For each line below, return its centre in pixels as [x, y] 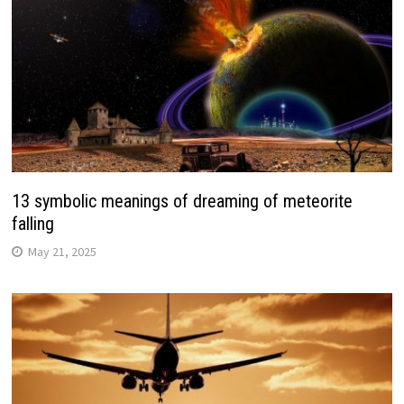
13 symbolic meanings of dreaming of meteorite [182, 202]
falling [32, 224]
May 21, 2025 [62, 252]
